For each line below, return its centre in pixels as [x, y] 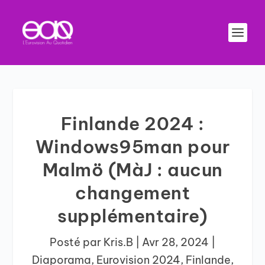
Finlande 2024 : [132, 124]
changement [132, 193]
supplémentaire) [132, 216]
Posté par [77, 242]
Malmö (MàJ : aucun [132, 170]
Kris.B [118, 242]
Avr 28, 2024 [175, 242]
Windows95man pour [132, 147]
